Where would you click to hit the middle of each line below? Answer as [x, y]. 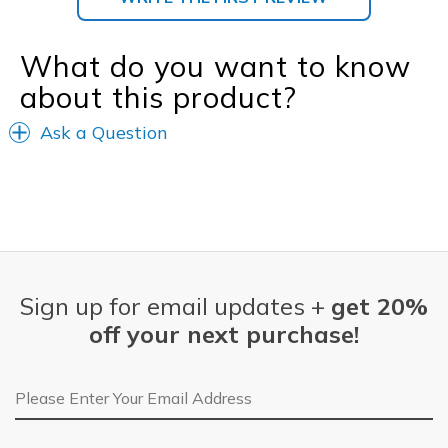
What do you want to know [215, 66]
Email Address [67, 390]
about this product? [158, 97]
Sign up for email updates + [175, 306]
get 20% [379, 306]
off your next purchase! [224, 334]
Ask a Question [104, 133]
